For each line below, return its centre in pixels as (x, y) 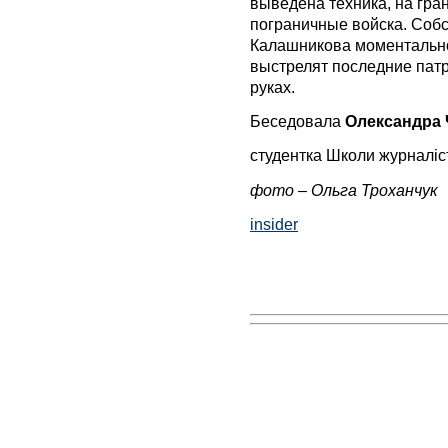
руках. (272, 86)
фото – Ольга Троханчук (344, 189)
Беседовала (295, 121)
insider (274, 224)
